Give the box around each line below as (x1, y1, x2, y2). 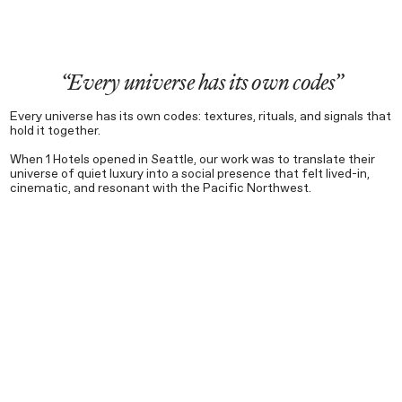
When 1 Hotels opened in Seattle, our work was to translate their (9, 153, 375, 166)
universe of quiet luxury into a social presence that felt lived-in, (9, 167, 370, 180)
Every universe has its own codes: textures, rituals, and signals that (9, 109, 391, 123)
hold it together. (9, 124, 100, 137)
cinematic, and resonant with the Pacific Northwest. (9, 181, 311, 195)
